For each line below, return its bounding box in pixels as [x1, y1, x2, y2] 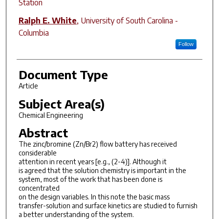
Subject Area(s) [18, 96, 105, 111]
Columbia [18, 27, 49, 38]
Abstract [18, 125, 68, 140]
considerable [18, 149, 57, 157]
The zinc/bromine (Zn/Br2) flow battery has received [18, 140, 177, 149]
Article [18, 81, 38, 90]
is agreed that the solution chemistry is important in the [18, 166, 186, 175]
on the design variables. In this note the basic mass [18, 193, 170, 201]
